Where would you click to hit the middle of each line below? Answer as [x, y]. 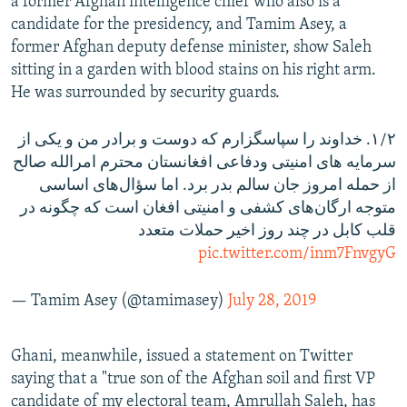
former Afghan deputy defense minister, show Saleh [191, 47]
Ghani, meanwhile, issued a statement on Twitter [182, 356]
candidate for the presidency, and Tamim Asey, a [179, 25]
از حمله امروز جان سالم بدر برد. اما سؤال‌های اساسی [218, 185]
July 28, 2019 [272, 301]
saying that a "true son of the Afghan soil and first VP [193, 379]
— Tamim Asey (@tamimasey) [119, 301]
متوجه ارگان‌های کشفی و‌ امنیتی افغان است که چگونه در [208, 208]
